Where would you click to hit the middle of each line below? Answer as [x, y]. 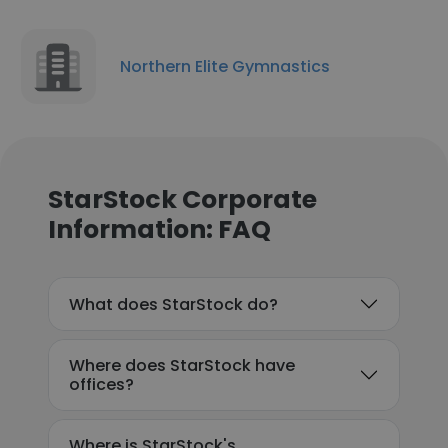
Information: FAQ [159, 229]
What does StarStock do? [173, 304]
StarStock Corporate [182, 199]
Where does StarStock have [182, 365]
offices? [101, 384]
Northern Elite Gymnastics [225, 66]
